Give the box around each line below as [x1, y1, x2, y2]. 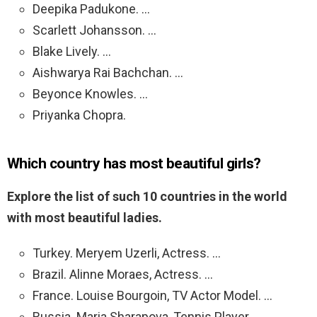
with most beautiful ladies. [7, 210, 162, 226]
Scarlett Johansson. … [33, 23, 156, 38]
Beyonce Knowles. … [33, 86, 148, 102]
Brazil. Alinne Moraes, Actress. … [33, 267, 213, 282]
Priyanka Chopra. [33, 108, 126, 123]
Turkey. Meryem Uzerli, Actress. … [33, 246, 221, 261]
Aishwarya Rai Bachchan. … [33, 65, 183, 81]
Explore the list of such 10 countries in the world [7, 189, 287, 204]
